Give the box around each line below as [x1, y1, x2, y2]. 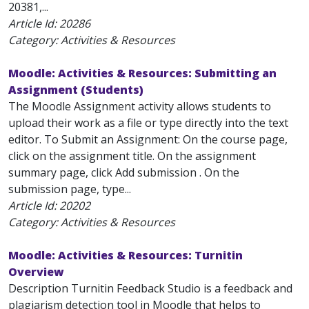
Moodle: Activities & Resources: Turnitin [8, 248, 243, 263]
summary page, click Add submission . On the [8, 165, 239, 180]
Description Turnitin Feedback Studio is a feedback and [8, 281, 292, 296]
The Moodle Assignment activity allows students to [8, 99, 271, 114]
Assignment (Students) [8, 82, 143, 97]
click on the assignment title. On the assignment [8, 148, 256, 163]
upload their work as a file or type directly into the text [8, 115, 288, 130]
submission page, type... [8, 181, 131, 197]
